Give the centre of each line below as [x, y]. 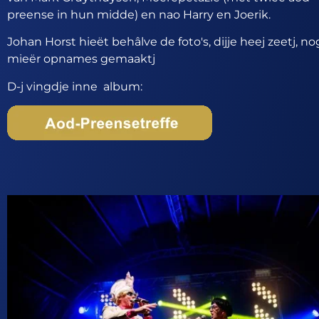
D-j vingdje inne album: [75, 86]
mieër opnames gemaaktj [81, 59]
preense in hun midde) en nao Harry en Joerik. [139, 15]
